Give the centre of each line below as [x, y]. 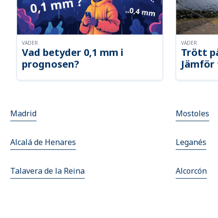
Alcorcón [191, 171]
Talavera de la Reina [48, 171]
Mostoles [192, 114]
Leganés [191, 142]
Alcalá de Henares [43, 142]
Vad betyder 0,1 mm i [73, 53]
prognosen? [51, 64]
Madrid [24, 114]
